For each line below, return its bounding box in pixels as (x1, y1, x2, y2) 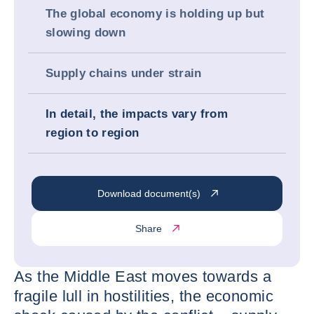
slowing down (46, 26, 130, 39)
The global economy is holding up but (46, 7, 265, 20)
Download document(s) (97, 187, 200, 199)
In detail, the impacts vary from (46, 107, 228, 121)
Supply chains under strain (46, 67, 206, 80)
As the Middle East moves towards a (14, 268, 271, 285)
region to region (46, 126, 143, 139)
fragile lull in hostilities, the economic (14, 287, 274, 305)
